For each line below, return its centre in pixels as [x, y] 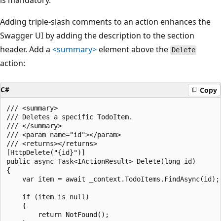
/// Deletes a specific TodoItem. [70, 117]
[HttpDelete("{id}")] [46, 153]
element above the [133, 50]
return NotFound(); [58, 215]
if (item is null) [48, 197]
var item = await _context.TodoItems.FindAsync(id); [113, 179]
